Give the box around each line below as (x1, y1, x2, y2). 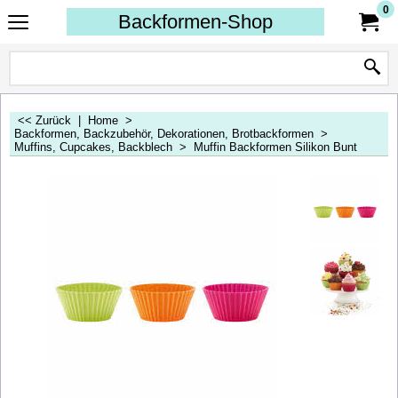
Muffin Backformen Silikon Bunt (194, 140, 357, 154)
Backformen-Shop (118, 11, 273, 33)
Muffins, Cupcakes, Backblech (14, 140, 172, 154)
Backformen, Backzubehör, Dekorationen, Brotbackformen (14, 127, 314, 140)
